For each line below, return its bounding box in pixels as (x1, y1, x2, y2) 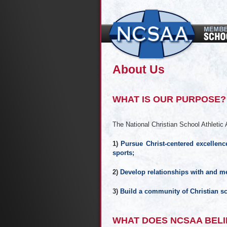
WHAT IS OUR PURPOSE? (112, 94, 226, 104)
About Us (112, 63, 165, 76)
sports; (112, 148, 134, 157)
